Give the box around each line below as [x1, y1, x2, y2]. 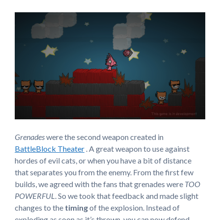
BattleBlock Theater [15, 144, 84, 154]
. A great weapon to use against [84, 144, 190, 154]
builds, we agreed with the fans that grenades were [15, 179, 185, 189]
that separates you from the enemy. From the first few [15, 167, 193, 177]
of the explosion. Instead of [88, 203, 180, 213]
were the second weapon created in [46, 132, 164, 142]
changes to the [15, 203, 63, 213]
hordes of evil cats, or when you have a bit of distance [15, 156, 192, 165]
